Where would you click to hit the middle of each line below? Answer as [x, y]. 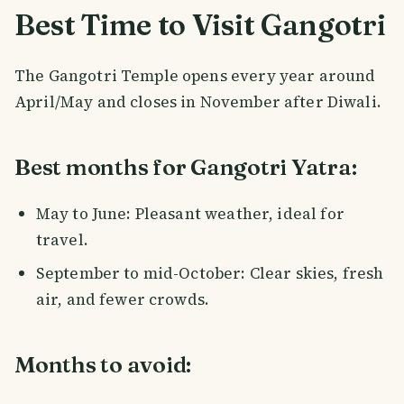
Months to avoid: [103, 365]
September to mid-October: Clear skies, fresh [210, 273]
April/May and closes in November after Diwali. [198, 102]
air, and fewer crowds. [123, 299]
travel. [62, 240]
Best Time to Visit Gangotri [200, 25]
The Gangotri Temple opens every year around [195, 76]
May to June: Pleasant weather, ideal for [190, 214]
